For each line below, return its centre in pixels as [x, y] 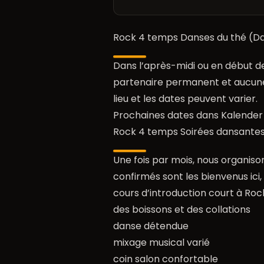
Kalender [242, 115]
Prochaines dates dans [167, 115]
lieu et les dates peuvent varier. [185, 99]
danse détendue [151, 226]
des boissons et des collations [182, 210]
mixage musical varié [161, 243]
